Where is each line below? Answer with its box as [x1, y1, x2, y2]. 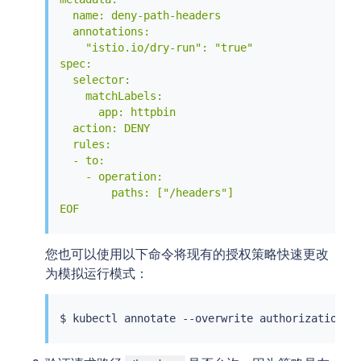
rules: [59, 138, 111, 151]
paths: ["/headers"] [59, 186, 234, 200]
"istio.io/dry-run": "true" [59, 41, 253, 55]
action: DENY [59, 122, 150, 135]
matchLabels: [59, 89, 163, 103]
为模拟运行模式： [45, 265, 148, 281]
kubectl [72, 312, 118, 326]
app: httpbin [59, 106, 176, 119]
